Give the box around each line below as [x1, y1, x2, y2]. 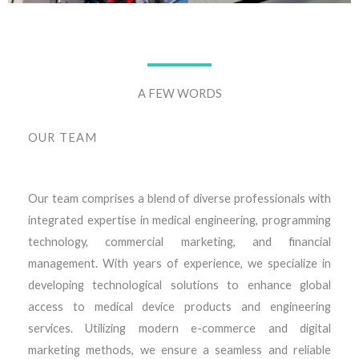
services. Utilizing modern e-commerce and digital [28, 321, 331, 336]
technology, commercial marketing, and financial [28, 235, 331, 249]
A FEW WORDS [137, 87, 222, 101]
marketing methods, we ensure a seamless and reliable [28, 343, 331, 357]
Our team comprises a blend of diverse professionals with [28, 192, 331, 206]
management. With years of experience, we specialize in [28, 256, 331, 271]
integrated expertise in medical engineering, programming [28, 213, 331, 228]
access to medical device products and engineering [28, 300, 331, 314]
